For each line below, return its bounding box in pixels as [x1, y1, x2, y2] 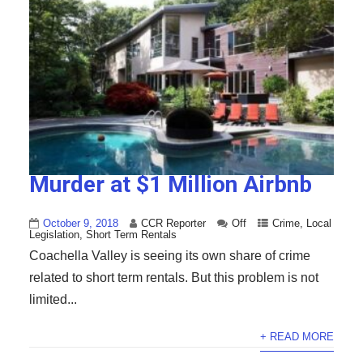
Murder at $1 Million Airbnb [28, 171, 312, 199]
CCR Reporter [140, 217, 206, 230]
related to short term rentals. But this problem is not [28, 271, 318, 285]
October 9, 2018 [42, 217, 118, 230]
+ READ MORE [260, 331, 335, 344]
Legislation [28, 228, 79, 241]
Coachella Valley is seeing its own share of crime [28, 249, 310, 263]
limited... [28, 293, 77, 307]
